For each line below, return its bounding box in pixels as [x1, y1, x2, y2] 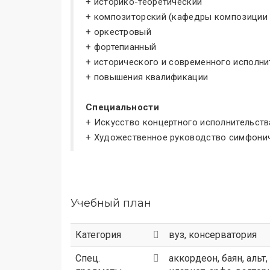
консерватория [189, 229, 257, 240]
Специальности [86, 102, 159, 113]
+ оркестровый [86, 27, 151, 37]
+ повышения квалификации [86, 72, 209, 83]
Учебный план [71, 196, 151, 210]
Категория [75, 229, 121, 240]
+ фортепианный [86, 42, 157, 52]
